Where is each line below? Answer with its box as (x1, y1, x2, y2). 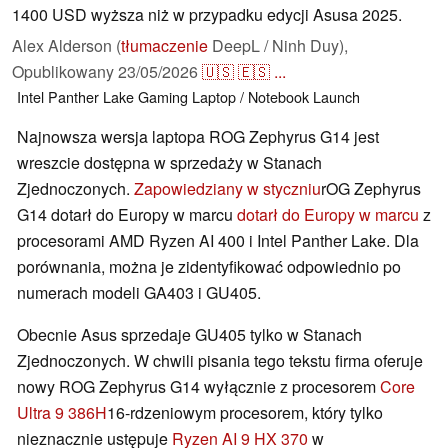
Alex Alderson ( (12, 34, 121, 58)
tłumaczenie (121, 34, 208, 58)
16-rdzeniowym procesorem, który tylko (107, 401, 383, 425)
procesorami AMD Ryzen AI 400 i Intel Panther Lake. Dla (17, 229, 419, 253)
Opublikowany (12, 60, 118, 84)
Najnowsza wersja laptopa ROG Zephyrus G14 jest (17, 125, 379, 149)
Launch (313, 86, 360, 108)
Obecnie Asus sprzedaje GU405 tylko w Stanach (17, 323, 362, 347)
